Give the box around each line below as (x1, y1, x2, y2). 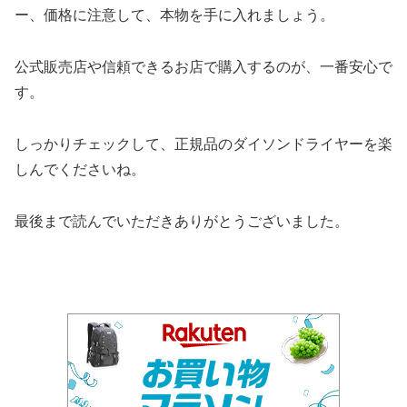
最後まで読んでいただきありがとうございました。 (15, 213, 349, 229)
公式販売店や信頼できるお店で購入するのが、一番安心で (15, 59, 392, 75)
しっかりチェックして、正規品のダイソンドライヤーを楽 (15, 136, 392, 153)
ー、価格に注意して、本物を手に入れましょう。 (15, 7, 334, 24)
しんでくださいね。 (15, 162, 145, 178)
